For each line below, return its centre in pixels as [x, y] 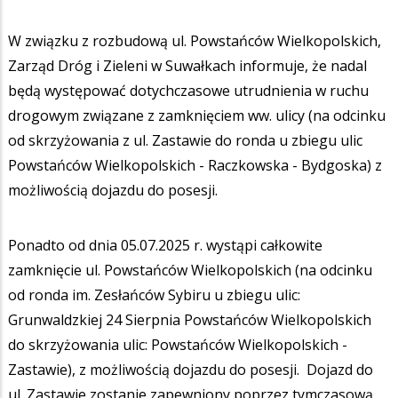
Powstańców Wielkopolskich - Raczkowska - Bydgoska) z [195, 165]
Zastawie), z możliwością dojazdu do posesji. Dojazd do [191, 369]
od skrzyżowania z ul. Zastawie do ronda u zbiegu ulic [185, 140]
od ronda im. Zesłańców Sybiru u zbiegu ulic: [154, 295]
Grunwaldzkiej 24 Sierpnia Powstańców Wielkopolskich [190, 319]
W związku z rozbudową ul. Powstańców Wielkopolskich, [195, 40]
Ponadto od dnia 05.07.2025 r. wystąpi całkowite [165, 245]
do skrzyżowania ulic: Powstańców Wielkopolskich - [178, 344]
